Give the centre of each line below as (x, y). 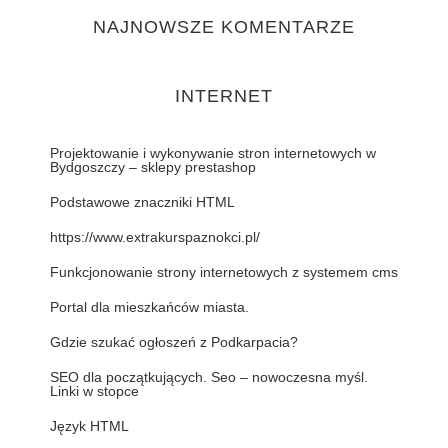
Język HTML (89, 426)
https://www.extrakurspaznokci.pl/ (155, 237)
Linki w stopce (94, 391)
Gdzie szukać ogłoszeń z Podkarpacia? (174, 342)
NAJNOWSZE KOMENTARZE (224, 27)
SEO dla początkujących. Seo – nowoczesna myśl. (209, 377)
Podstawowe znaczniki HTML (142, 202)
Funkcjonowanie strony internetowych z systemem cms (224, 272)
